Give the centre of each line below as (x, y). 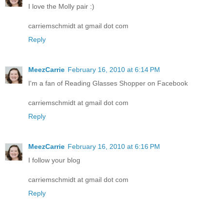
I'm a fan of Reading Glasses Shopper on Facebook (108, 83)
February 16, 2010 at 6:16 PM (114, 146)
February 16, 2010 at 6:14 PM (114, 69)
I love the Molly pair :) (61, 6)
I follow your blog (54, 160)
